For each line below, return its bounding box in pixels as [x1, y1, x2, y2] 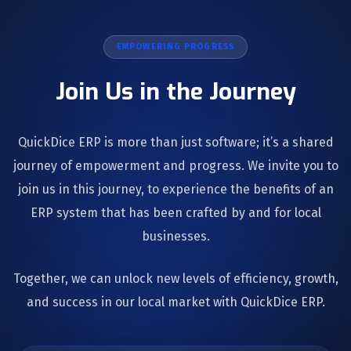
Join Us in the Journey [55, 75, 296, 107]
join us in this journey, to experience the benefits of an [17, 181, 334, 197]
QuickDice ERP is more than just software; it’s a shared [17, 134, 334, 150]
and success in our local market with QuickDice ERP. [26, 294, 325, 309]
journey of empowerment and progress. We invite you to [13, 157, 338, 173]
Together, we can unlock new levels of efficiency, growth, [13, 270, 338, 286]
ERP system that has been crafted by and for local [30, 204, 321, 220]
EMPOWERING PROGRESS [117, 41, 234, 52]
